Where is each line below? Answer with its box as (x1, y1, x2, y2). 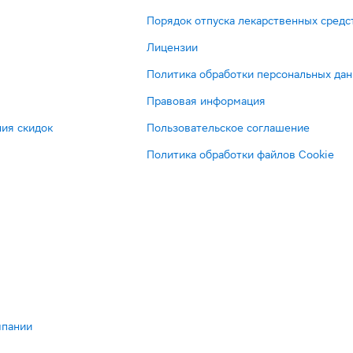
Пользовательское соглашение (147, 121, 310, 134)
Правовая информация (147, 95, 266, 107)
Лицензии (147, 41, 198, 54)
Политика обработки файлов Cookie (147, 148, 334, 161)
